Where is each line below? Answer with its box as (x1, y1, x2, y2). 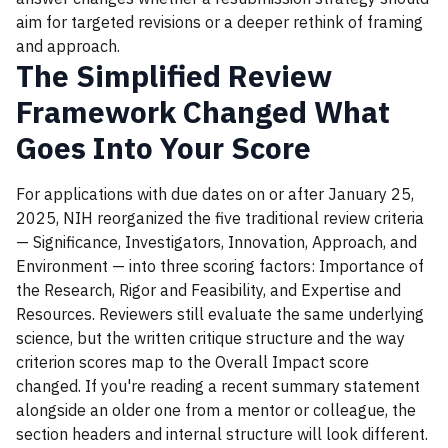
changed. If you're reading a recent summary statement (16, 376, 420, 396)
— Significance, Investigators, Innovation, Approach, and (16, 232, 417, 252)
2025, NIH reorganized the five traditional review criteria (16, 208, 424, 228)
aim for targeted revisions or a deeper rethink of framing (16, 12, 423, 32)
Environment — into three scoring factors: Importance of (16, 256, 424, 276)
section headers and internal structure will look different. (16, 424, 428, 444)
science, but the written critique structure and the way (16, 328, 405, 348)
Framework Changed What (16, 92, 390, 131)
